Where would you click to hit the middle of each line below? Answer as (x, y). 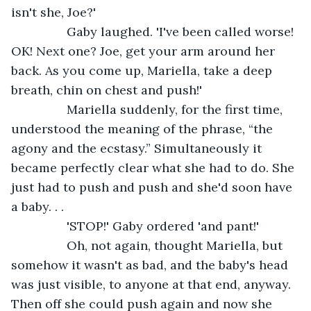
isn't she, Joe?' (53, 12)
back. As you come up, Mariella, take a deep (143, 70)
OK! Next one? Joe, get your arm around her (145, 51)
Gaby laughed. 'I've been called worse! (46, 31)
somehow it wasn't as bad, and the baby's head (151, 264)
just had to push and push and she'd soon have (153, 187)
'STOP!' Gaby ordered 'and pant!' (163, 226)
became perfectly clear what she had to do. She (154, 167)
